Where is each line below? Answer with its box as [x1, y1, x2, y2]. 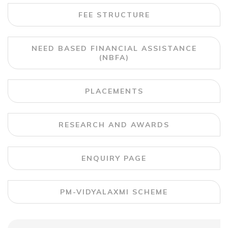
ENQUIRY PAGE [81, 154, 147, 163]
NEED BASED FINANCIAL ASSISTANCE [31, 44, 197, 53]
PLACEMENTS [84, 87, 144, 96]
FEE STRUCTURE [78, 10, 150, 19]
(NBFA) [99, 53, 129, 62]
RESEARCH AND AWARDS [59, 120, 169, 129]
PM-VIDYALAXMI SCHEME [60, 187, 168, 196]
